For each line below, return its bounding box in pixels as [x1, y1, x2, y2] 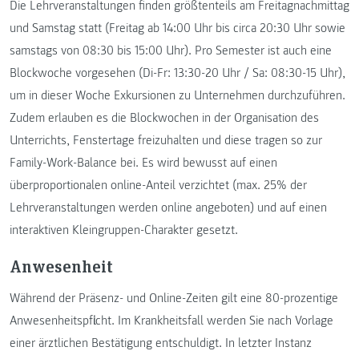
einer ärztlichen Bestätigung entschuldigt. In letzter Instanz [10, 334, 312, 351]
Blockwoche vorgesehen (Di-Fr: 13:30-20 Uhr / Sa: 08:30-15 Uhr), [10, 64, 345, 81]
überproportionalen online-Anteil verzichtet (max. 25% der [10, 176, 307, 193]
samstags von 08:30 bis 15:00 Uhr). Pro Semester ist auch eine [10, 42, 332, 58]
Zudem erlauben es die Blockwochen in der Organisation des [10, 109, 319, 126]
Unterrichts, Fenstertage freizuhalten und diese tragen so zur [10, 131, 322, 148]
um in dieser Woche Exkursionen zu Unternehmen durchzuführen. [10, 87, 345, 103]
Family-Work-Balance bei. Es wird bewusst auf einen [10, 154, 277, 171]
